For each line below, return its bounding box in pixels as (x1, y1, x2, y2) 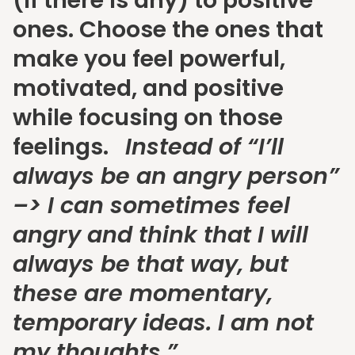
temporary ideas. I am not (13, 307, 314, 339)
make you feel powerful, (13, 43, 285, 75)
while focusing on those (13, 101, 283, 134)
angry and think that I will (13, 219, 308, 251)
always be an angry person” (13, 160, 339, 193)
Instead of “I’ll (125, 131, 284, 163)
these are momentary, (13, 277, 273, 310)
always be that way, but (13, 248, 288, 281)
